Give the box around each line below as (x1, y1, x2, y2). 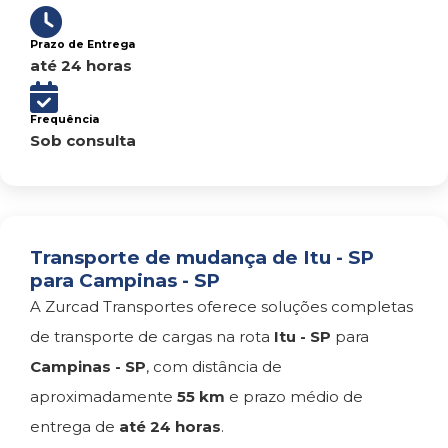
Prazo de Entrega (30, 38, 135, 51)
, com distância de (146, 357, 282, 376)
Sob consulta (30, 131, 136, 150)
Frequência (30, 113, 99, 126)
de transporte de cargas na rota (30, 327, 274, 346)
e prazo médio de (225, 387, 363, 406)
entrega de (30, 417, 119, 436)
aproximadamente (30, 387, 177, 406)
